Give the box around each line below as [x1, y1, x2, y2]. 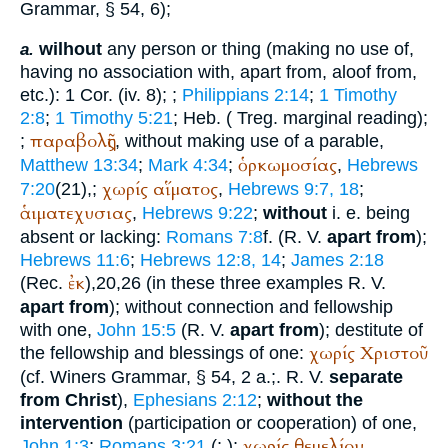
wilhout [39, 39, 102, 60]
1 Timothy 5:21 [55, 108, 173, 129]
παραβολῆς [30, 129, 115, 155]
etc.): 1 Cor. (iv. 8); [20, 85, 172, 106]
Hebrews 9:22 [142, 203, 253, 224]
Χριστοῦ [360, 341, 428, 367]
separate [329, 367, 403, 388]
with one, [20, 320, 97, 341]
